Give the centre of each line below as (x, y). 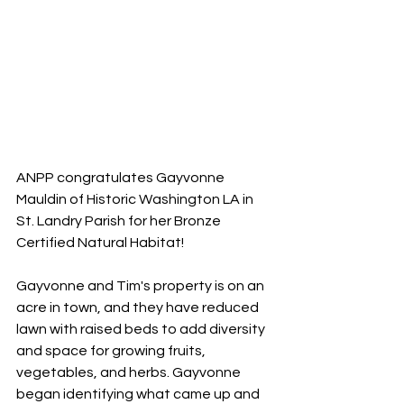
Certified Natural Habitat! (100, 242)
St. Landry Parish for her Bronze (120, 220)
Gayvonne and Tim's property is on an (142, 285)
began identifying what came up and (139, 394)
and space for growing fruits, (112, 350)
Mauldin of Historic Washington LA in (136, 199)
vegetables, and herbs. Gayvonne (130, 372)
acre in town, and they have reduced (139, 307)
